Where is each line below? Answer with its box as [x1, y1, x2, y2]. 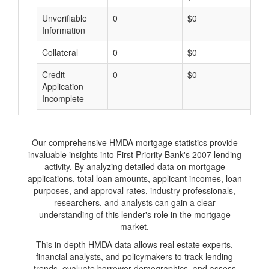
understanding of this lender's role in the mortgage [38, 208, 231, 220]
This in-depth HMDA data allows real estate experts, [36, 238, 233, 250]
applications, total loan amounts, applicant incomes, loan [27, 172, 242, 184]
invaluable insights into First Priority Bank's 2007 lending [28, 148, 241, 160]
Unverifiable [42, 12, 87, 24]
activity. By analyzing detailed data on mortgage [44, 160, 225, 172]
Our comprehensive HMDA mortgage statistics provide [31, 136, 238, 148]
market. [120, 220, 149, 232]
